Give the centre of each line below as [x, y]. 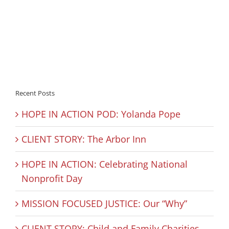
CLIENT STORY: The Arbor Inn [84, 139]
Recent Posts [35, 93]
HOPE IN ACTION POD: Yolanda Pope [101, 114]
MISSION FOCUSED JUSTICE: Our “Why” [104, 203]
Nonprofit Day [52, 178]
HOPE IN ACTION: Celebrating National [105, 164]
